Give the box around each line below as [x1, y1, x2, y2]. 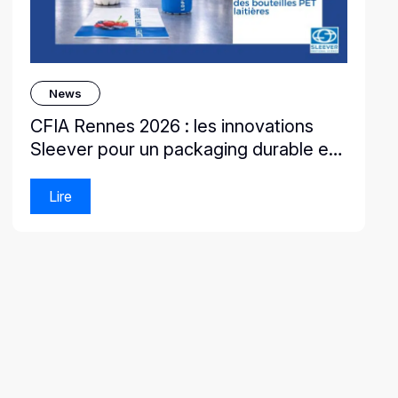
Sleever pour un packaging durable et [30, 139, 336, 161]
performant [30, 162, 123, 184]
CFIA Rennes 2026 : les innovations [30, 115, 314, 138]
